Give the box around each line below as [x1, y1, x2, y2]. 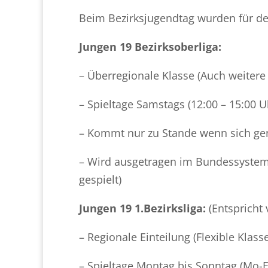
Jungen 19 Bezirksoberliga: [79, 39, 221, 54]
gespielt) [79, 172, 121, 187]
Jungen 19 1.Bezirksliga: [79, 200, 209, 215]
